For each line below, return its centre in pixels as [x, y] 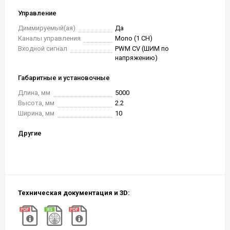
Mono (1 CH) [134, 38]
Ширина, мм [36, 113]
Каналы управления [49, 38]
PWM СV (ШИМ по [142, 49]
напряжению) [136, 58]
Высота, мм [36, 103]
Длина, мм [34, 93]
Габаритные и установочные [64, 78]
